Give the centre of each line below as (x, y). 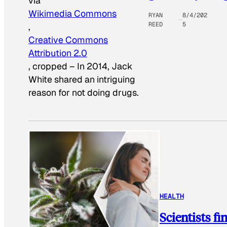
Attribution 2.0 (58, 53)
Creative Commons (68, 40)
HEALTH (172, 196)
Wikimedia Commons (72, 14)
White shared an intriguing (82, 80)
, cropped (48, 66)
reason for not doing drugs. (84, 93)
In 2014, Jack (105, 66)
